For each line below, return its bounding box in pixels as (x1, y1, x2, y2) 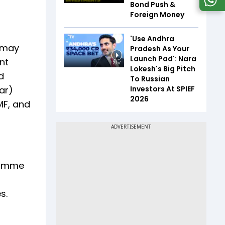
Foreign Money (130, 9, 184, 20)
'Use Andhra (130, 33, 174, 44)
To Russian (130, 73, 170, 84)
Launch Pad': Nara (130, 53, 196, 64)
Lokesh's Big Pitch (130, 63, 195, 74)
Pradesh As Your (130, 43, 189, 54)
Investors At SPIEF (130, 83, 195, 94)
